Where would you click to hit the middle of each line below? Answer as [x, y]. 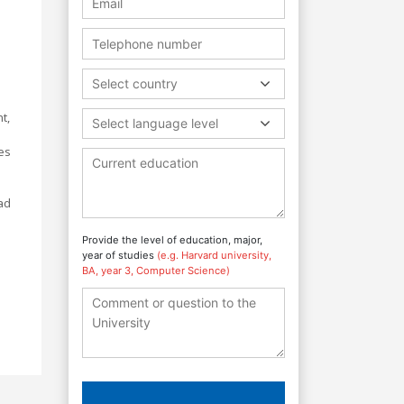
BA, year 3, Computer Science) [156, 270]
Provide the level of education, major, [172, 239]
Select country [135, 83]
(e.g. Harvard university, [214, 255]
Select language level [155, 123]
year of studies [119, 255]
